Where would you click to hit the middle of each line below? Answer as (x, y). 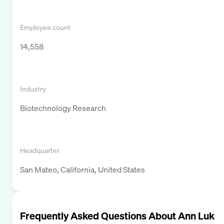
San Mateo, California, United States (82, 169)
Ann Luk (196, 215)
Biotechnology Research (63, 108)
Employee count (45, 27)
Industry (33, 88)
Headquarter (40, 150)
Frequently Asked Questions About (99, 215)
